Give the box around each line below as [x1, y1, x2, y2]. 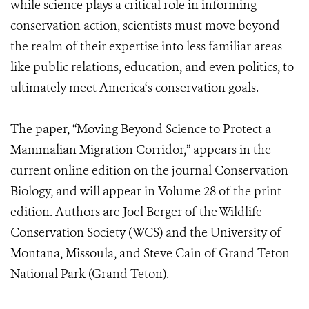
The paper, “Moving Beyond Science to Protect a [10, 121, 271, 137]
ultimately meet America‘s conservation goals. [10, 79, 259, 96]
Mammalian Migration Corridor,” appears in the [10, 141, 271, 158]
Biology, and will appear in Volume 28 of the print [10, 183, 281, 199]
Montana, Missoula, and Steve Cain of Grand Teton [10, 245, 290, 261]
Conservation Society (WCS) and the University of [10, 224, 281, 241]
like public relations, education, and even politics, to [10, 59, 294, 75]
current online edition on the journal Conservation [10, 162, 288, 179]
